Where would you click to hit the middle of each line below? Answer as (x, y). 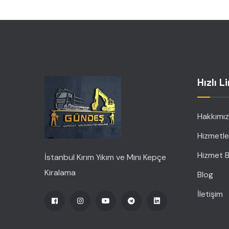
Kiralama (60, 173)
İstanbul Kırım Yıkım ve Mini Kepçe (105, 157)
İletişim (210, 194)
